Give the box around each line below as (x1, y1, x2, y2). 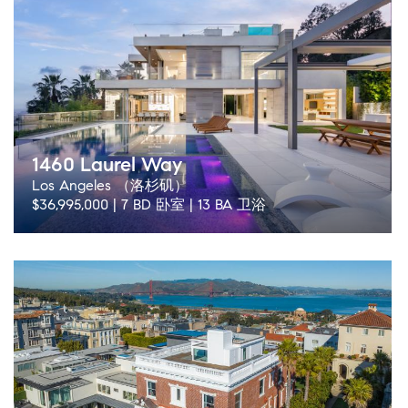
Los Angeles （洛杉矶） (32, 177, 189, 194)
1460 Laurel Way (32, 152, 182, 177)
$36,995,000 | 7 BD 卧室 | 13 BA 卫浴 (32, 196, 266, 213)
